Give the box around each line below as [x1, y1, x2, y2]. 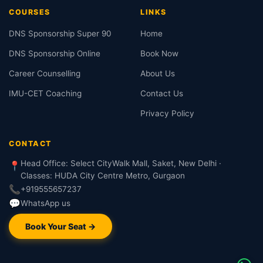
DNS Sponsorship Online [9, 49, 100, 58]
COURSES [9, 8, 50, 16]
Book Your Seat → [25, 221, 96, 231]
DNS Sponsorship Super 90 [9, 29, 112, 38]
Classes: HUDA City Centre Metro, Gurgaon [21, 171, 185, 180]
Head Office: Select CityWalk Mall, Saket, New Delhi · [21, 159, 221, 168]
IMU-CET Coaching [9, 89, 82, 98]
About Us [140, 69, 175, 78]
